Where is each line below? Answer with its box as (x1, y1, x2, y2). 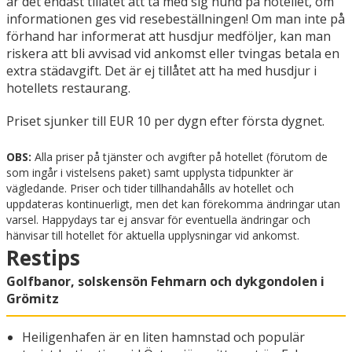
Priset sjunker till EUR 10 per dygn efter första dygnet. (6, 112, 324, 130)
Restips (6, 244, 80, 273)
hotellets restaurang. (6, 79, 130, 97)
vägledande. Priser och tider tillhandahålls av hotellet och (6, 181, 294, 196)
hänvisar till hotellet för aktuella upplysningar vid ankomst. (6, 228, 299, 244)
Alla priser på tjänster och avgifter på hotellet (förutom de (31, 149, 328, 165)
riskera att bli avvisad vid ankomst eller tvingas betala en (6, 45, 339, 63)
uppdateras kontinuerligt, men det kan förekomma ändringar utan (6, 196, 340, 212)
